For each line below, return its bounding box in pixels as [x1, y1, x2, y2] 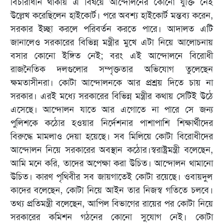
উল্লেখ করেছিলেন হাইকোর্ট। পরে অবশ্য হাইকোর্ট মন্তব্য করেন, [10, 9, 213, 22]
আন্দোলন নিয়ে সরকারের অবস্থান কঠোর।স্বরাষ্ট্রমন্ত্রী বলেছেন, [10, 144, 213, 156]
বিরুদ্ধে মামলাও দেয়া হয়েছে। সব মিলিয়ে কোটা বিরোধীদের [10, 130, 213, 143]
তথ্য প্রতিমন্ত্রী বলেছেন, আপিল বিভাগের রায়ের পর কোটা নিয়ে [10, 198, 213, 210]
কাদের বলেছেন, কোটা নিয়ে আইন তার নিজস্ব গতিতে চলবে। [10, 184, 213, 197]
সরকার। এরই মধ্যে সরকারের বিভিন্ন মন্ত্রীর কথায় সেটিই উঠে [10, 90, 213, 103]
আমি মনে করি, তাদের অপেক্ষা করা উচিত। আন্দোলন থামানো [10, 157, 213, 170]
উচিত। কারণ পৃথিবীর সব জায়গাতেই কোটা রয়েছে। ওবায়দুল [10, 171, 213, 183]
